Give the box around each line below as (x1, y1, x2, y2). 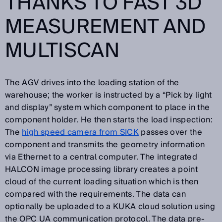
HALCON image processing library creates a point (5, 162, 198, 176)
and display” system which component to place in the (5, 100, 210, 114)
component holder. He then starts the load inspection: (5, 112, 213, 127)
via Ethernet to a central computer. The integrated (5, 150, 198, 164)
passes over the (138, 125, 203, 139)
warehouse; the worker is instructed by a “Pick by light (5, 88, 212, 102)
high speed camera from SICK (22, 125, 139, 139)
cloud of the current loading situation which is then (5, 174, 199, 189)
